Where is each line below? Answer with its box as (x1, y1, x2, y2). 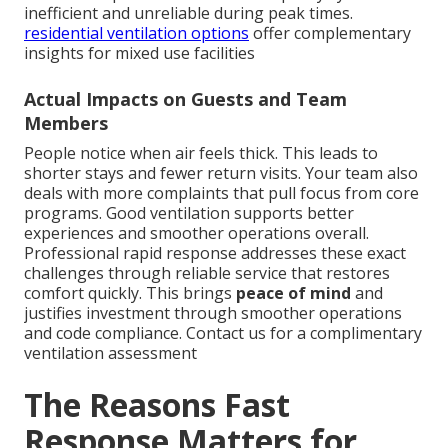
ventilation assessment (24, 341, 197, 364)
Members (24, 110, 108, 135)
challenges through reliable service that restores (24, 261, 390, 284)
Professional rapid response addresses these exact (24, 241, 406, 264)
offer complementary (249, 21, 411, 44)
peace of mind (236, 281, 351, 304)
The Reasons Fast (24, 382, 290, 426)
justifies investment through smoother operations (24, 301, 402, 324)
